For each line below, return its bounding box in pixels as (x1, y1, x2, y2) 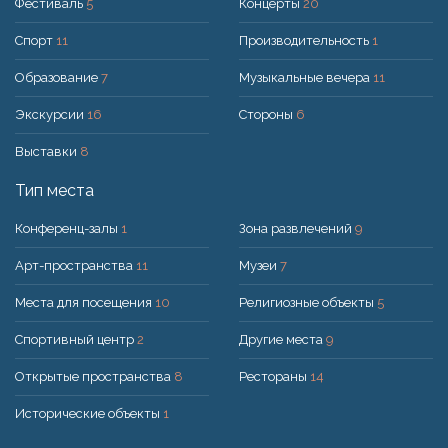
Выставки (15, 143, 80, 159)
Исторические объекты (15, 405, 163, 421)
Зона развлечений (239, 220, 355, 236)
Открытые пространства (15, 368, 174, 384)
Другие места (239, 331, 326, 347)
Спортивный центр (15, 331, 137, 347)
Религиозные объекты (239, 294, 377, 310)
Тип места (15, 180, 94, 200)
